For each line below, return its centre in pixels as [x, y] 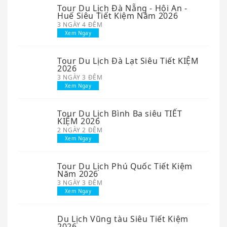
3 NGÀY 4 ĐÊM [80, 24]
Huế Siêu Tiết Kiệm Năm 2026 [118, 15]
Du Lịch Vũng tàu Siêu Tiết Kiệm [123, 219]
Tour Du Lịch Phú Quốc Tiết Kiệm [125, 166]
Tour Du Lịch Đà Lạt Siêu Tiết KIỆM [128, 61]
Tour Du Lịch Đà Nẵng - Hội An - [122, 8]
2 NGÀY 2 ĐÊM [80, 130]
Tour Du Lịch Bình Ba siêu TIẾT [120, 113]
